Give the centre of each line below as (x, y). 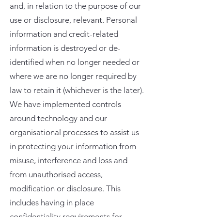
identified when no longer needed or (75, 62)
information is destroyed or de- (65, 48)
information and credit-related (64, 34)
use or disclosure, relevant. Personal (73, 20)
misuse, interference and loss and (69, 160)
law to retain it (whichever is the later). (77, 90)
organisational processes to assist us (74, 132)
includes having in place (52, 202)
